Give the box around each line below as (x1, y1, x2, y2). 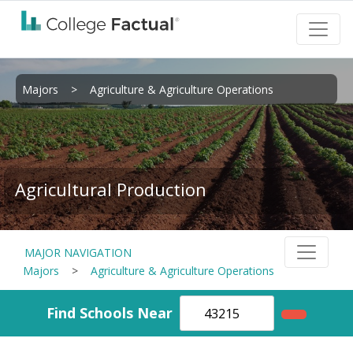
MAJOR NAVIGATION (24, 244, 132, 260)
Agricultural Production (15, 177, 206, 201)
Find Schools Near (46, 303, 173, 322)
